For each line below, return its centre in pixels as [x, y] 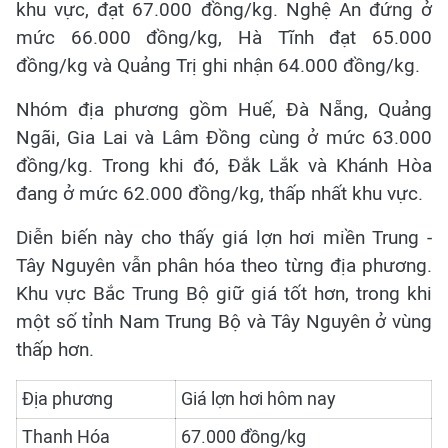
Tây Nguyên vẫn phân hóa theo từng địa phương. [224, 266]
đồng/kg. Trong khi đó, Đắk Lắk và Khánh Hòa [224, 166]
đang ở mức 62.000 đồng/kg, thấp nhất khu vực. [219, 194]
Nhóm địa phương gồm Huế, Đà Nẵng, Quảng [224, 110]
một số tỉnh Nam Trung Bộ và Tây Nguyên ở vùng [224, 322]
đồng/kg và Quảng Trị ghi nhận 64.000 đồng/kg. [218, 66]
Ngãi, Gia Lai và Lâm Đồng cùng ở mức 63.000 [224, 138]
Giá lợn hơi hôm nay [258, 399]
